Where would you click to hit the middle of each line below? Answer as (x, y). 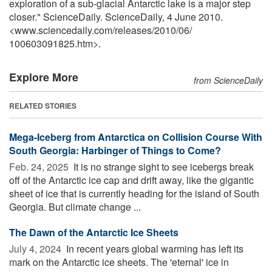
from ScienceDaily (228, 80)
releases (133, 30)
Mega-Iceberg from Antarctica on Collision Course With (136, 137)
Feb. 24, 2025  (40, 166)
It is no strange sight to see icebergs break (162, 166)
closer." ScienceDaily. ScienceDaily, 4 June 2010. (116, 16)
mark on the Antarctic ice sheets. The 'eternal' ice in (119, 262)
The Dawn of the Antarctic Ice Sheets (94, 232)
